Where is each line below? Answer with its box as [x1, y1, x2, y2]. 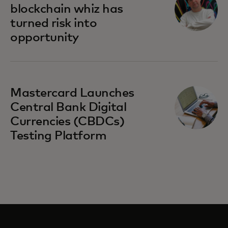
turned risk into [10, 17, 97, 30]
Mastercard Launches [10, 87, 134, 99]
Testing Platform [10, 129, 107, 142]
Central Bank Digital [10, 101, 127, 113]
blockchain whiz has [10, 3, 123, 15]
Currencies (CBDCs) [10, 115, 125, 128]
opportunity [10, 31, 79, 44]
